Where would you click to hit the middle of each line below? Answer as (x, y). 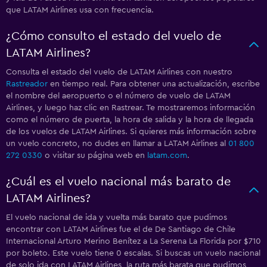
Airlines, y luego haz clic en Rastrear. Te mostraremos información (131, 108)
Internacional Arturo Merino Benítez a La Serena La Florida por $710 (133, 242)
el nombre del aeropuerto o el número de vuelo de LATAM (118, 96)
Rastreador (27, 84)
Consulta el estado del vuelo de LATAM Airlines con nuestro (119, 72)
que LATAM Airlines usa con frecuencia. (80, 10)
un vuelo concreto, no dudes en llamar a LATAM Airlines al (117, 144)
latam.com (167, 156)
